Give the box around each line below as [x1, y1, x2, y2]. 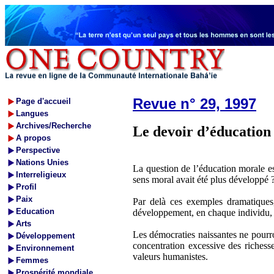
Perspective [16, 146, 60, 155]
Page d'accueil [16, 97, 71, 106]
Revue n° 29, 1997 [133, 95, 256, 112]
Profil [16, 182, 37, 191]
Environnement [16, 243, 74, 253]
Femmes [16, 256, 48, 265]
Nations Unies [16, 158, 68, 167]
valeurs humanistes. [133, 251, 208, 262]
